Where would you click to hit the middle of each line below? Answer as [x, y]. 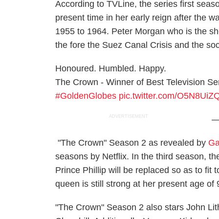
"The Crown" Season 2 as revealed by [132, 143]
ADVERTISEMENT [129, 116]
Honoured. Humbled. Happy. [111, 68]
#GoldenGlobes [86, 96]
